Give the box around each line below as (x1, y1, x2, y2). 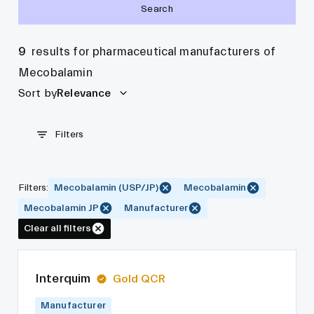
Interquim (35, 271, 91, 287)
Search (140, 4, 174, 15)
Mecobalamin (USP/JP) (54, 182, 159, 193)
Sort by (18, 86, 57, 100)
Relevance (57, 86, 111, 100)
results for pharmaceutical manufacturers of (32, 44, 276, 58)
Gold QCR (113, 273, 166, 286)
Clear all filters (24, 222, 91, 234)
